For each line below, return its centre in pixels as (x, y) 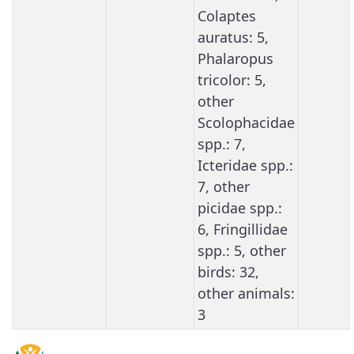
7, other (224, 186)
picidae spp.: (240, 207)
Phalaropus (235, 58)
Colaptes (227, 15)
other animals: (246, 293)
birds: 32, (228, 271)
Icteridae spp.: (245, 165)
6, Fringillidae (243, 229)
